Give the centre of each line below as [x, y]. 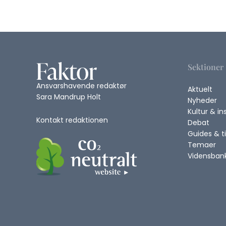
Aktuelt [200, 89]
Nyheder [202, 100]
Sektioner [206, 67]
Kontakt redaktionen [72, 120]
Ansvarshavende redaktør [81, 86]
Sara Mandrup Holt [69, 97]
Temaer [202, 145]
